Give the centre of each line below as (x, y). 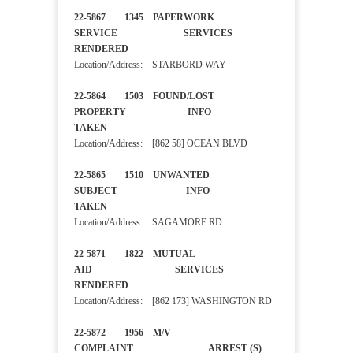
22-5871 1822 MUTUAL (134, 254)
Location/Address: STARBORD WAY (150, 65)
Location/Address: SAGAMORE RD (148, 223)
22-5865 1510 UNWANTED (142, 175)
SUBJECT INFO (142, 191)
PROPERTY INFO (143, 112)
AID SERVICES (149, 270)
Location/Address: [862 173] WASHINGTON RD (173, 301)
